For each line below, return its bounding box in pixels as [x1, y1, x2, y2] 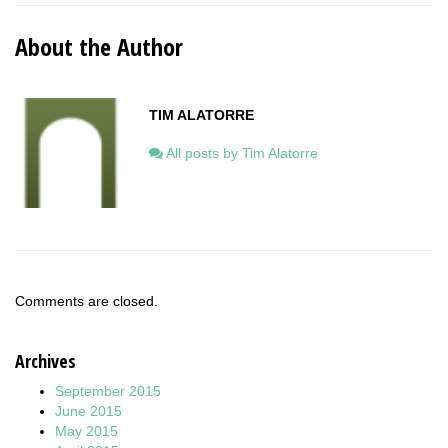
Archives [15, 348, 76, 373]
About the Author [15, 29, 183, 63]
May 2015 [55, 422, 118, 439]
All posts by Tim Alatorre [166, 144, 318, 161]
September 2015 [55, 382, 161, 399]
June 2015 [55, 402, 122, 419]
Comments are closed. [15, 292, 158, 309]
